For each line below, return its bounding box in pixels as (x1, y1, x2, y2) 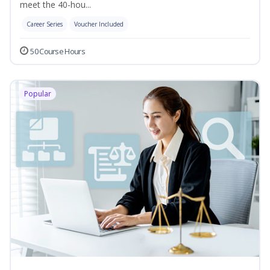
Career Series (27, 20, 63, 29)
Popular (24, 89, 51, 99)
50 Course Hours (30, 46, 85, 57)
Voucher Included (74, 20, 124, 29)
